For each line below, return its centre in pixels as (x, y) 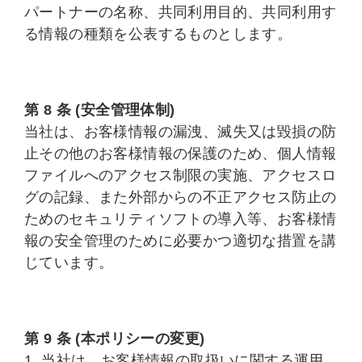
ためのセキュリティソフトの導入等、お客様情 (181, 219)
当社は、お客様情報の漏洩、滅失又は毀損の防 (181, 132)
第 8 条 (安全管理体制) (100, 110)
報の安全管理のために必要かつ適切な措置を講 (181, 241)
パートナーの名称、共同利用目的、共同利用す (181, 12)
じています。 (69, 263)
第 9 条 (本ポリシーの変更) (115, 339)
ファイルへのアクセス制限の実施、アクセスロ (181, 175)
